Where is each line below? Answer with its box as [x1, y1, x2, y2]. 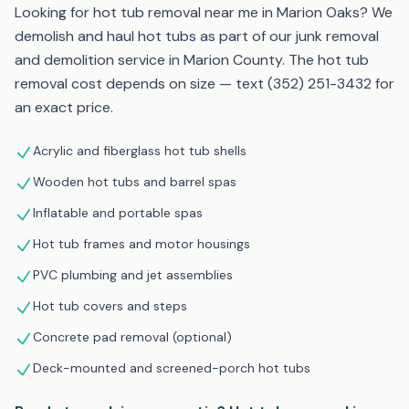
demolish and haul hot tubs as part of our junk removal [15, 26, 379, 46]
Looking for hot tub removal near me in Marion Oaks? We [15, 2, 393, 22]
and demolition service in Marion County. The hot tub [15, 49, 369, 69]
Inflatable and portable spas [33, 204, 203, 221]
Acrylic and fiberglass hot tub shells [33, 142, 246, 159]
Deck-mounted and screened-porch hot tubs [33, 359, 310, 376]
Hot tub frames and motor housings [33, 235, 250, 252]
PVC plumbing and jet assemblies [33, 266, 233, 283]
